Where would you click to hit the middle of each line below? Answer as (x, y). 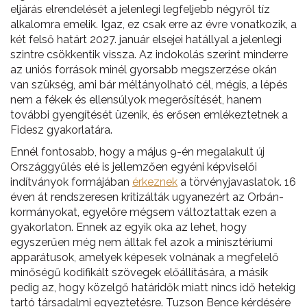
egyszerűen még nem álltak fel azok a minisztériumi (142, 242)
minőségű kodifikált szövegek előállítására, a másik (139, 272)
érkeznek (155, 182)
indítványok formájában (71, 182)
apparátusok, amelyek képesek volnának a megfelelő (145, 257)
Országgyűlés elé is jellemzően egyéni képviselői (134, 167)
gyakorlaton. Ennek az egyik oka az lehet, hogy (128, 227)
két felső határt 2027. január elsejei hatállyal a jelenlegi (146, 39)
